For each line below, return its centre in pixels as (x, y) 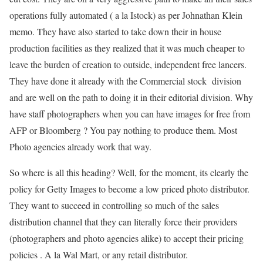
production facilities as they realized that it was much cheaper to (127, 48)
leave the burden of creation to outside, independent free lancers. (128, 64)
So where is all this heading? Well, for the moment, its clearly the (129, 172)
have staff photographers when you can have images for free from (130, 114)
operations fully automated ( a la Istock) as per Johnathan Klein (126, 15)
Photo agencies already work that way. (80, 146)
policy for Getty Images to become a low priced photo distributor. (129, 189)
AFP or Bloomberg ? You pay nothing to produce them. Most (123, 130)
